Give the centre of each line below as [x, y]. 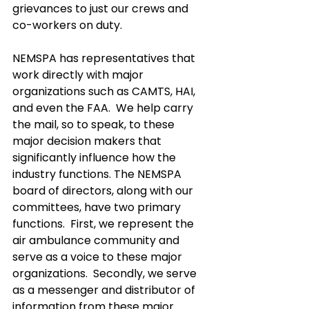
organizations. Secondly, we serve [106, 273]
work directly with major [79, 75]
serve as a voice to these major [99, 257]
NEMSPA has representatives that [105, 58]
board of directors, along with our [104, 191]
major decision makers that [88, 141]
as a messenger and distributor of [105, 290]
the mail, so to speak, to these [95, 124]
